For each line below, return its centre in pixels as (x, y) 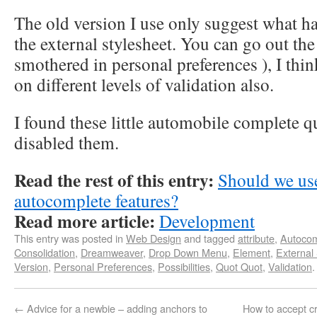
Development (207, 221)
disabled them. (67, 142)
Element (252, 252)
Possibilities (184, 266)
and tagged (209, 238)
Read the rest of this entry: (114, 180)
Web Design (154, 238)
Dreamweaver (112, 252)
